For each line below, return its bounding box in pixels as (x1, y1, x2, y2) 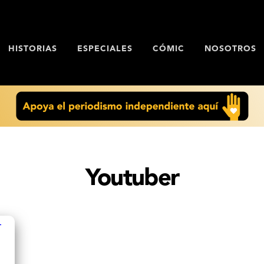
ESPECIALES (77, 44, 133, 53)
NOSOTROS (204, 44, 256, 53)
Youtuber (85, 167, 179, 191)
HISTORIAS (8, 44, 57, 53)
